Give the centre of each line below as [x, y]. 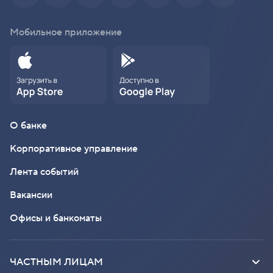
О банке [28, 126]
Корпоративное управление [74, 149]
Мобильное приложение [66, 33]
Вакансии [31, 195]
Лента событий [44, 172]
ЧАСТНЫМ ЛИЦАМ [56, 262]
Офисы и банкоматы [56, 218]
